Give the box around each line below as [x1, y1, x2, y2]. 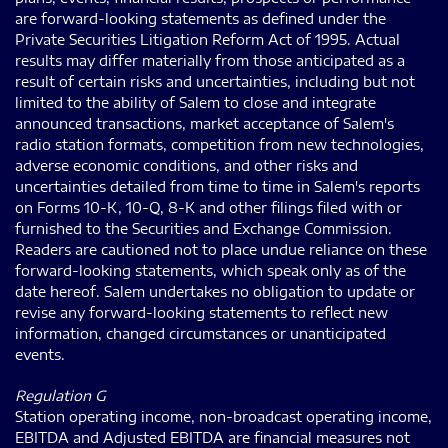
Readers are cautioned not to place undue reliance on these [15, 240, 427, 258]
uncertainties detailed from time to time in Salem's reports [15, 177, 420, 195]
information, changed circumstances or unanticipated [15, 324, 386, 342]
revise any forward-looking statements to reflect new [15, 303, 388, 321]
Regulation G [15, 386, 106, 404]
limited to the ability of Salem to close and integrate [15, 93, 376, 111]
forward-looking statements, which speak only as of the [15, 261, 406, 279]
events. [15, 345, 65, 363]
